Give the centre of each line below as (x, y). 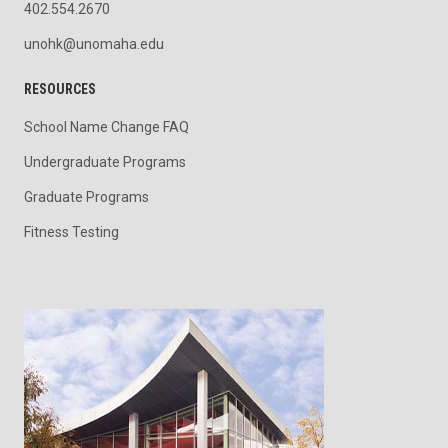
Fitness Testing (71, 231)
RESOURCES (60, 89)
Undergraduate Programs (105, 161)
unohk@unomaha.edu (94, 44)
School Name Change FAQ (106, 127)
